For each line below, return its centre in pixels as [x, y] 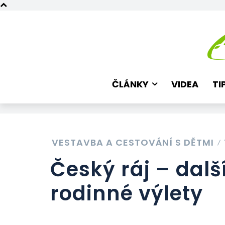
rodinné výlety [127, 193]
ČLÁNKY [130, 84]
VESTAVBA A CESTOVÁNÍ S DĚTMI [133, 142]
